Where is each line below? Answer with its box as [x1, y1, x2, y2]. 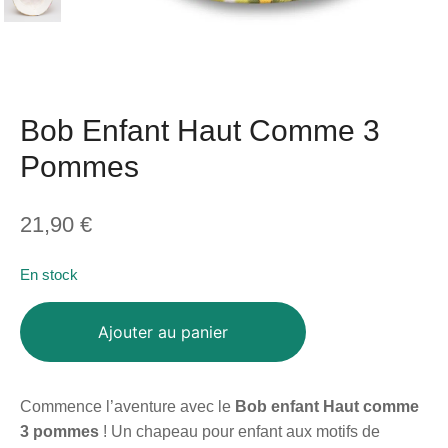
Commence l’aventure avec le [20, 398, 235, 416]
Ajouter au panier [97, 322, 228, 343]
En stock [20, 267, 78, 284]
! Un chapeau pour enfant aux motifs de [99, 423, 380, 441]
